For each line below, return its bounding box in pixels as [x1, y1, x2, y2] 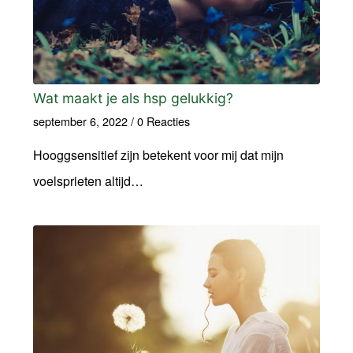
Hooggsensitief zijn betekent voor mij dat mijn [32, 145, 284, 164]
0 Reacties [136, 112, 190, 129]
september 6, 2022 [32, 112, 128, 129]
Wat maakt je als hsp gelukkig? [32, 89, 233, 106]
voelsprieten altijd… [32, 171, 143, 190]
